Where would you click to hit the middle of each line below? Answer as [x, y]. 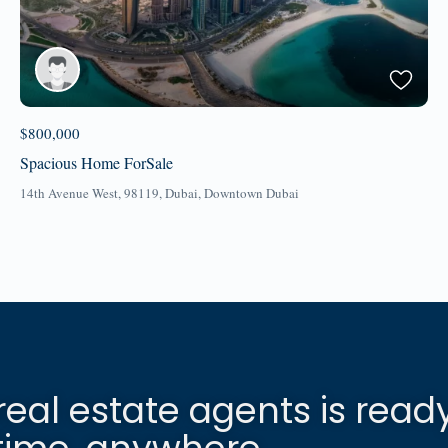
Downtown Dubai [252, 192]
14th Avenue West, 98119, [93, 192]
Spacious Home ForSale [97, 162]
